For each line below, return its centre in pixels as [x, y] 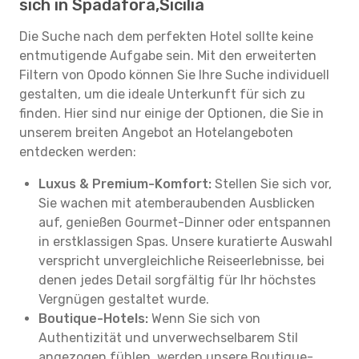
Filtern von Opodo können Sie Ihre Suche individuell [174, 75]
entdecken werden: [78, 152]
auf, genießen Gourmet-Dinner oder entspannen [185, 222]
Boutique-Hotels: [93, 319]
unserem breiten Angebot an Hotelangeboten [156, 133]
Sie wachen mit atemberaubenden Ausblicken [177, 203]
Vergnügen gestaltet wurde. [124, 299]
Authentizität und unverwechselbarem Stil [168, 338]
